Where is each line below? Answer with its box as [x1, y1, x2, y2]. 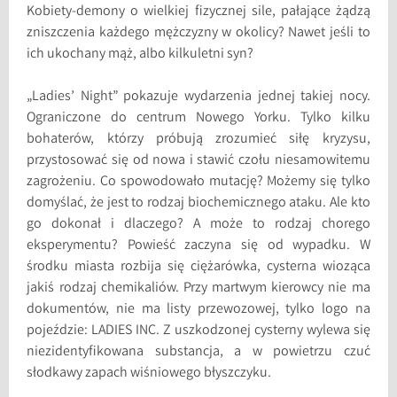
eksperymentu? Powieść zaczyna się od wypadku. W [27, 236, 370, 257]
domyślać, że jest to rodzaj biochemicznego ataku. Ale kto [27, 193, 370, 214]
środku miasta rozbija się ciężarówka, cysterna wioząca [27, 257, 370, 278]
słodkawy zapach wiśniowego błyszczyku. [27, 363, 272, 385]
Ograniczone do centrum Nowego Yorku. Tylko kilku [27, 108, 370, 129]
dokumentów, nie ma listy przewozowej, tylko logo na [27, 300, 370, 321]
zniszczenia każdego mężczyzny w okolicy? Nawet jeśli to [27, 23, 370, 44]
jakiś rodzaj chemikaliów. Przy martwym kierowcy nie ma [27, 278, 370, 300]
